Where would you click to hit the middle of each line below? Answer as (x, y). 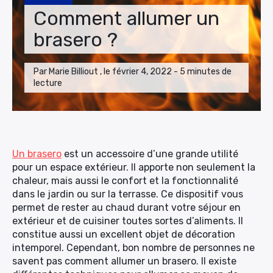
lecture (48, 83)
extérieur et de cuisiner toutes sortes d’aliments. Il (128, 221)
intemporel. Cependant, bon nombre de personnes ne (133, 248)
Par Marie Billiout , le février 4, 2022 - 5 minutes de (133, 72)
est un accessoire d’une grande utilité (150, 154)
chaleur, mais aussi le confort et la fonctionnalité (125, 181)
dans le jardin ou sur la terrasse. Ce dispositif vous (128, 194)
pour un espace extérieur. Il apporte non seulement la (134, 167)
